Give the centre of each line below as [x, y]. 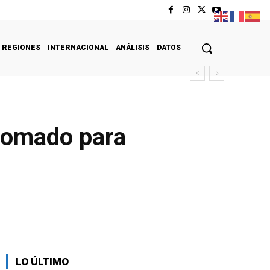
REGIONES [21, 47]
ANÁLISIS [133, 47]
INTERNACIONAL [78, 47]
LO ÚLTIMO [42, 261]
